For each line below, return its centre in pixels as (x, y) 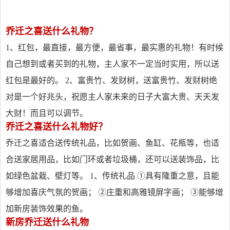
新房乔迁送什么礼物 (47, 222)
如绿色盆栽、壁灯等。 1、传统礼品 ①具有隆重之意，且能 (112, 176)
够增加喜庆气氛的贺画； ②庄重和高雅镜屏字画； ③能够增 (114, 192)
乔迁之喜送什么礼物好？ (56, 127)
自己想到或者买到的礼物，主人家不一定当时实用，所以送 (112, 64)
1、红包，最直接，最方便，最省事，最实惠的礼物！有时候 (114, 47)
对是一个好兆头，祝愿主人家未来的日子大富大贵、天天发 (112, 97)
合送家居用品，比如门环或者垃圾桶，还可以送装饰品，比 (112, 159)
